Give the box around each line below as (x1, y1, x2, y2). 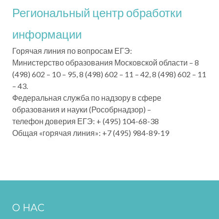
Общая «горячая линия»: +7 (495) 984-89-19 (12, 128, 169, 137)
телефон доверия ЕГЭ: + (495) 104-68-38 (12, 116, 159, 126)
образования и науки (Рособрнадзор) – (12, 104, 151, 114)
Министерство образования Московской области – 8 (12, 57, 199, 67)
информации (12, 26, 82, 41)
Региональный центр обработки (12, 5, 182, 20)
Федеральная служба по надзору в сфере (12, 92, 161, 102)
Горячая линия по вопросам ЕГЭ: (12, 45, 132, 55)
